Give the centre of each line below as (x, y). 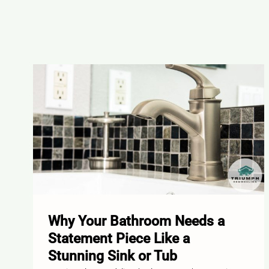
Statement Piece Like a (119, 239)
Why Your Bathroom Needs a (136, 222)
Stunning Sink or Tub (112, 256)
